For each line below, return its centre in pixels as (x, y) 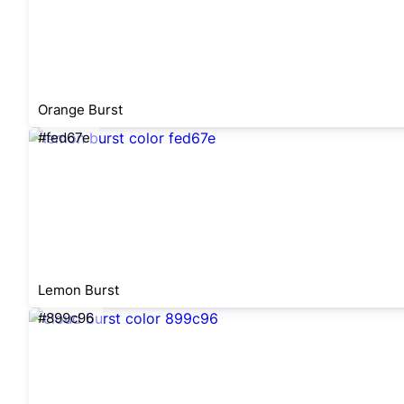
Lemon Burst (78, 290)
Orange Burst (80, 110)
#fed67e (64, 138)
